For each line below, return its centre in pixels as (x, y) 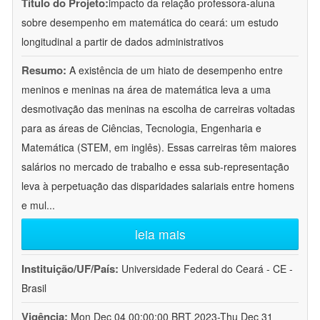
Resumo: (44, 70)
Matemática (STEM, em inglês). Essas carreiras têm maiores (159, 147)
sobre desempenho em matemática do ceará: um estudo (150, 22)
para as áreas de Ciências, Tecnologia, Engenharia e (141, 128)
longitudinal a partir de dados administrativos (122, 42)
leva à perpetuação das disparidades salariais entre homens (158, 186)
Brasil (34, 288)
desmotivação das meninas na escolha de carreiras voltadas (158, 109)
